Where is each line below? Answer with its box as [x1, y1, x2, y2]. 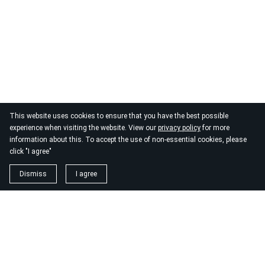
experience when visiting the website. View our [9, 124, 158, 132]
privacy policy [158, 124, 201, 132]
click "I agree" [9, 147, 51, 156]
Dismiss [20, 170, 47, 178]
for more [201, 124, 230, 132]
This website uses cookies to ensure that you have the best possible [9, 112, 228, 120]
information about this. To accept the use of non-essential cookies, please [9, 135, 247, 144]
